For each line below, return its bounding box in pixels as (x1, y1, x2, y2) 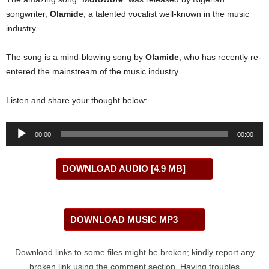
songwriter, (6, 9, 50, 19)
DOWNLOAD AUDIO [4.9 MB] (62, 163, 186, 174)
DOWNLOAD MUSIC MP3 (70, 214, 178, 225)
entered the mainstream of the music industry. (6, 67, 180, 77)
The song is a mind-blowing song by (6, 52, 145, 62)
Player (5, 138, 29, 148)
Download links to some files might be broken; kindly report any (14, 247, 255, 258)
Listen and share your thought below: (6, 95, 147, 106)
